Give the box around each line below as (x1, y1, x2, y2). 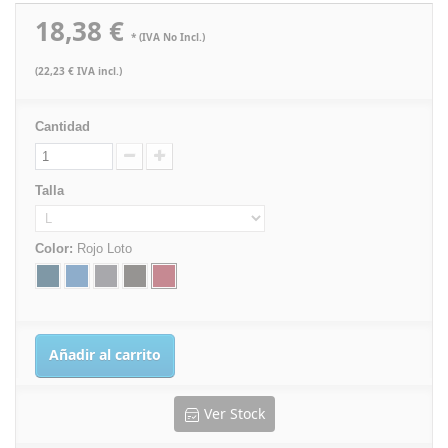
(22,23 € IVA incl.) (35, 64, 122, 78)
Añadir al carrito (49, 345, 161, 364)
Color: (35, 241, 77, 256)
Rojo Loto (77, 241, 132, 256)
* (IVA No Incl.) (131, 30, 205, 44)
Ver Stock (203, 404, 265, 423)
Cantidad (35, 119, 90, 134)
